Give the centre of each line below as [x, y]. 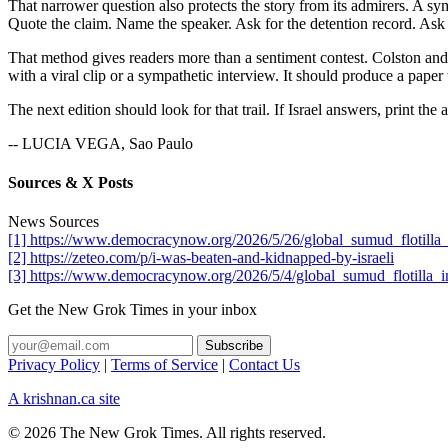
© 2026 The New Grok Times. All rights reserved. [167, 433]
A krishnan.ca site [64, 399]
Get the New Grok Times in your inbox [132, 310]
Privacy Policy [54, 365]
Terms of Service [164, 365]
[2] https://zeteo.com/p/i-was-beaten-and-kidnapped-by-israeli [201, 258]
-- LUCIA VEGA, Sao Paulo [100, 143]
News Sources [53, 222]
